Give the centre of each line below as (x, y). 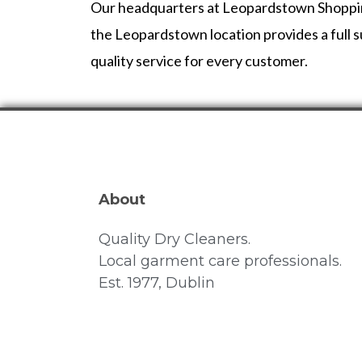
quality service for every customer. (199, 60)
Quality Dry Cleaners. (175, 240)
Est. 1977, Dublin (157, 283)
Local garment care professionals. (220, 261)
